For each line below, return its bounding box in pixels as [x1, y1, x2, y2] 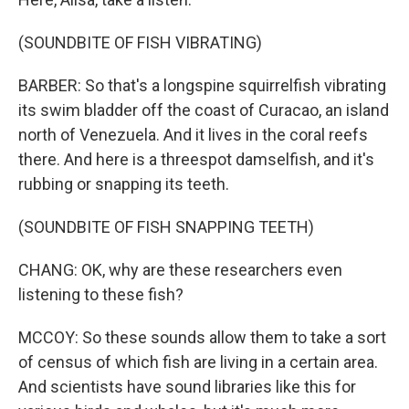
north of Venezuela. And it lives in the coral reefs [18, 125, 368, 144]
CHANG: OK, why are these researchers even [18, 260, 342, 279]
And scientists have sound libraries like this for [18, 377, 356, 396]
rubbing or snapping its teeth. [18, 174, 229, 194]
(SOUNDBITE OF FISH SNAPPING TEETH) [18, 217, 314, 236]
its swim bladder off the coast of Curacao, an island [18, 100, 389, 120]
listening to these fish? [18, 285, 184, 304]
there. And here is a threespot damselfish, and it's [18, 150, 374, 169]
